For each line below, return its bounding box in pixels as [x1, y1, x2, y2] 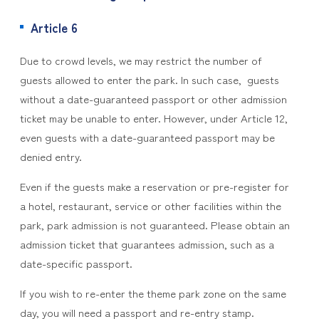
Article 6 [30, 19, 78, 36]
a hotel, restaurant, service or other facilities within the [19, 198, 281, 213]
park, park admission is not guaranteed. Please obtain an [19, 217, 290, 232]
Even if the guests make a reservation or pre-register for [19, 179, 289, 194]
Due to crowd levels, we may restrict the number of [19, 53, 262, 68]
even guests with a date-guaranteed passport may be [19, 130, 275, 145]
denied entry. [19, 149, 85, 164]
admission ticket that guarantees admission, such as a [19, 236, 274, 251]
